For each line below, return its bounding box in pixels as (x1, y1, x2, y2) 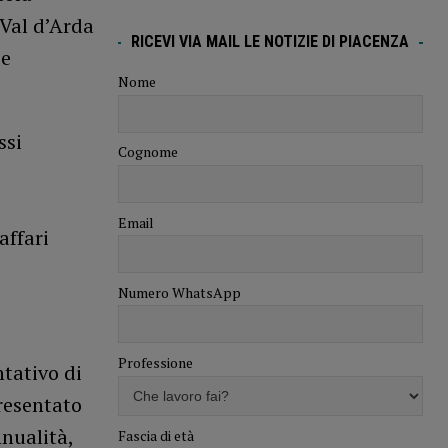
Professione (117, 353, 193, 373)
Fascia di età (117, 425, 194, 445)
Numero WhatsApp (117, 282, 241, 302)
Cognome (117, 142, 178, 162)
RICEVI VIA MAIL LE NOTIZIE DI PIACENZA (131, 32, 410, 52)
